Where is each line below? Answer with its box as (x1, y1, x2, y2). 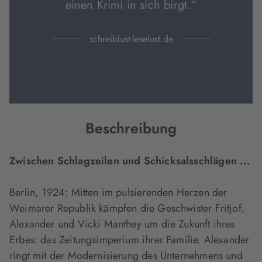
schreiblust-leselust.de (89, 32, 173, 46)
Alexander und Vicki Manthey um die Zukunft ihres (9, 216, 235, 232)
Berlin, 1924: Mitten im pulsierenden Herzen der (9, 185, 227, 200)
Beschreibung (85, 118, 177, 139)
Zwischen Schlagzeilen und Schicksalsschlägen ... (9, 153, 251, 168)
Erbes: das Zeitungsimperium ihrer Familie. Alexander (9, 232, 250, 247)
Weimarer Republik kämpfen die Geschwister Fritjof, (9, 201, 245, 216)
